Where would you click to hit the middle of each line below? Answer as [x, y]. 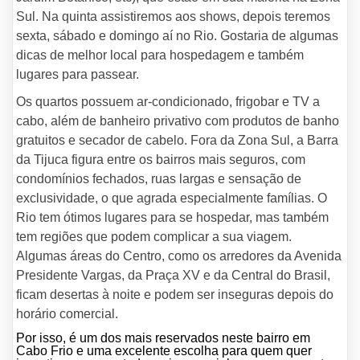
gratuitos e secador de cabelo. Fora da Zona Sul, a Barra [177, 140]
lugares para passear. [78, 74]
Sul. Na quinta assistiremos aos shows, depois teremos [173, 16]
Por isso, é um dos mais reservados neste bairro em [163, 338]
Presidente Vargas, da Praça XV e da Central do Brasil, [173, 275]
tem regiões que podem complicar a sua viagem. [154, 237]
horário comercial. [67, 314]
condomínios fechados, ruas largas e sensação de [159, 179]
